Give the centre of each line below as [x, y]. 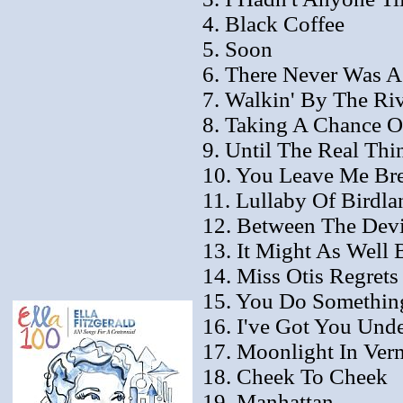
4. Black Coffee [273, 23]
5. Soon [237, 49]
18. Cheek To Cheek [295, 376]
